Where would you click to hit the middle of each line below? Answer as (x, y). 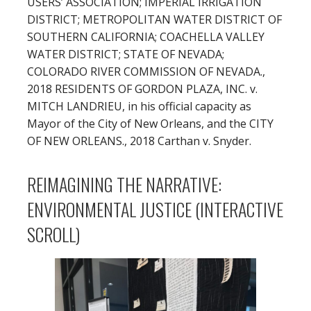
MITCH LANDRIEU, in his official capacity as (139, 106)
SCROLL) (53, 234)
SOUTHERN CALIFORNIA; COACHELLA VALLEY (146, 36)
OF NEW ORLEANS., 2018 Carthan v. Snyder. (139, 141)
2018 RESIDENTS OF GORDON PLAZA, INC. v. (142, 89)
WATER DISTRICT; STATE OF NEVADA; (126, 54)
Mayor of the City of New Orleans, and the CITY (150, 123)
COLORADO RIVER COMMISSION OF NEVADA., (146, 71)
